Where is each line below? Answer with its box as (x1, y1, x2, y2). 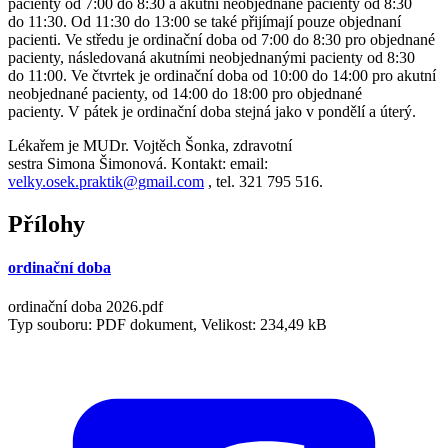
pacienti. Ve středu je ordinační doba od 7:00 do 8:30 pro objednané (8, 30, 435, 48)
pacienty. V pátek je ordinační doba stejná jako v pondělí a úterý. (8, 102, 420, 120)
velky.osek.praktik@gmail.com (8, 172, 204, 190)
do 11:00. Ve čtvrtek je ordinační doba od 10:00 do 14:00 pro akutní (8, 66, 436, 84)
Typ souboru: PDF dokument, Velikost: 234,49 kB (8, 316, 327, 334)
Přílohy (8, 210, 85, 237)
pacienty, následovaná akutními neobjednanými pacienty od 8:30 (8, 48, 415, 66)
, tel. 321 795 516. (204, 172, 323, 190)
